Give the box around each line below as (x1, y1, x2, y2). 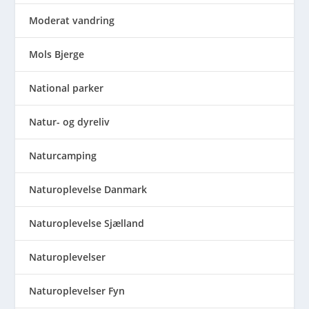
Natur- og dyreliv (29, 114, 110, 128)
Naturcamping (29, 148, 97, 162)
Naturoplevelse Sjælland (29, 216, 145, 230)
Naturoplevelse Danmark (29, 182, 148, 196)
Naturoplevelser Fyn (29, 283, 126, 297)
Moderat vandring (29, 13, 115, 27)
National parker (29, 81, 104, 94)
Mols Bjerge (29, 47, 85, 61)
